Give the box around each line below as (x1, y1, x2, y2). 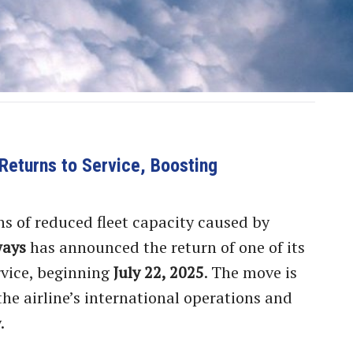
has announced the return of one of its (26, 236, 305, 258)
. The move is (204, 261, 297, 283)
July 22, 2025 (113, 261, 204, 283)
